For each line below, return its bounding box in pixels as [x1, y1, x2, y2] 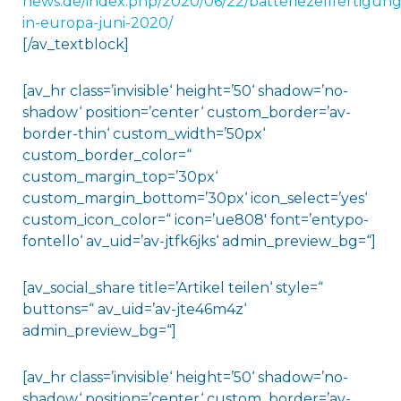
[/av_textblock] [21, 35, 129, 53]
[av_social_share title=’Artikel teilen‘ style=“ [21, 278, 323, 296]
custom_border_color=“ [21, 146, 192, 164]
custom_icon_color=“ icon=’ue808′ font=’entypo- [21, 210, 369, 228]
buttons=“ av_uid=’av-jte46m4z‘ [21, 300, 246, 318]
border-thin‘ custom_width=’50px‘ [21, 124, 265, 142]
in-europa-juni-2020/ [21, 13, 173, 31]
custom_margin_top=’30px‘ [21, 167, 218, 185]
